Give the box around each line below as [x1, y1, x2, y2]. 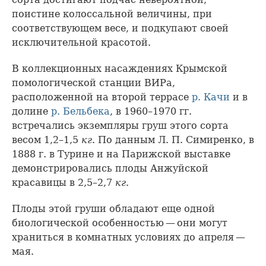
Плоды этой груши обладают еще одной [12, 202, 215, 214]
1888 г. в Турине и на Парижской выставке [12, 148, 230, 160]
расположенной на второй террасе [12, 91, 192, 103]
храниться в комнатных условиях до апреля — [12, 231, 247, 243]
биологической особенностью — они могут [12, 217, 227, 229]
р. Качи [192, 91, 230, 103]
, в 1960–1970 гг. [110, 105, 192, 117]
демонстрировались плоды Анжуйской [12, 162, 208, 174]
